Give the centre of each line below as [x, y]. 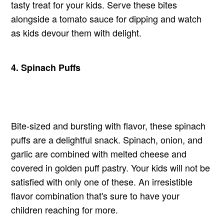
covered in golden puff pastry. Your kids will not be [111, 168]
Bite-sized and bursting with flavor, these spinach [108, 126]
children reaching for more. [65, 210]
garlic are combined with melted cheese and [99, 154]
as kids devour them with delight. [76, 33]
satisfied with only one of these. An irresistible [102, 182]
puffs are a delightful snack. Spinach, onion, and [107, 140]
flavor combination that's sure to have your [95, 196]
